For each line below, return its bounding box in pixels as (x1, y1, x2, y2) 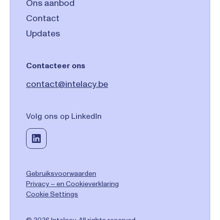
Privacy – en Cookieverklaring (26, 179, 119, 188)
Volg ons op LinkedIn (26, 111, 102, 121)
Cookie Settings (26, 190, 78, 198)
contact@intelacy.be (26, 78, 108, 89)
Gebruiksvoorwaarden (26, 169, 96, 178)
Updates (26, 27, 60, 39)
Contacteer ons (26, 60, 85, 70)
